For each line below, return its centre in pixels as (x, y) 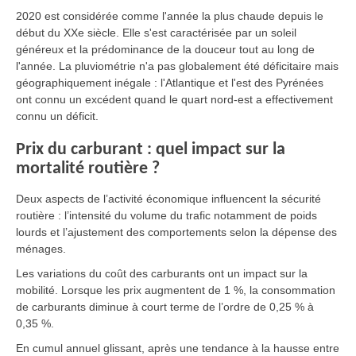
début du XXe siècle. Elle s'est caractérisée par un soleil (156, 32)
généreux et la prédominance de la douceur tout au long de (165, 49)
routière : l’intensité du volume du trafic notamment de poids (166, 215)
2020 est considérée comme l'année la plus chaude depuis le (170, 15)
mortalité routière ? (88, 168)
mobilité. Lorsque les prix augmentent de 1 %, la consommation (176, 290)
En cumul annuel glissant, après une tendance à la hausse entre (178, 348)
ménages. (41, 248)
